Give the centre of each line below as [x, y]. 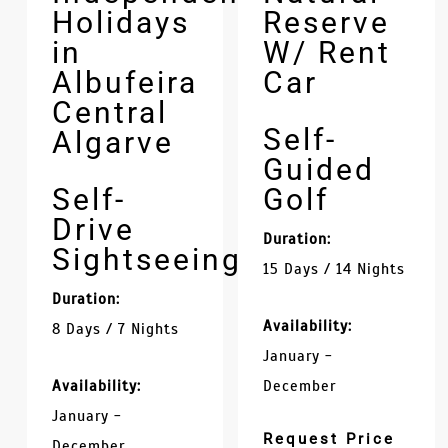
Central [109, 112]
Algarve [112, 142]
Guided [319, 169]
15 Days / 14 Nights [334, 268]
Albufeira [124, 82]
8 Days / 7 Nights [115, 328]
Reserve [327, 22]
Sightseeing [146, 259]
